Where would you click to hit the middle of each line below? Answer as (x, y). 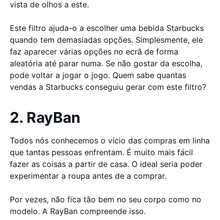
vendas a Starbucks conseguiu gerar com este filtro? (108, 87)
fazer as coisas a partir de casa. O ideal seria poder (106, 164)
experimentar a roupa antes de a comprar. (89, 176)
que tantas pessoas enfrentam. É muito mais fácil (101, 152)
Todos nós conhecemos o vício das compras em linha (110, 140)
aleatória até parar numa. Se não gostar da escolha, (106, 63)
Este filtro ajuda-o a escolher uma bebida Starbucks (107, 28)
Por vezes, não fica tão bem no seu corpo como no (106, 199)
